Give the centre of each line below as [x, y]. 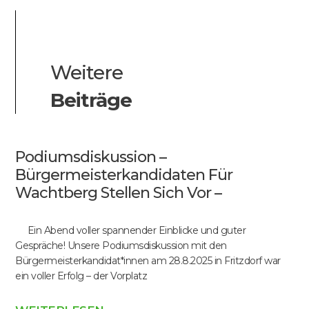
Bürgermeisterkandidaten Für [124, 175]
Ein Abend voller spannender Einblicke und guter [131, 230]
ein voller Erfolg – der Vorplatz [81, 276]
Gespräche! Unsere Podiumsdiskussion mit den [121, 246]
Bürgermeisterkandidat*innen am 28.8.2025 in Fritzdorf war [148, 261]
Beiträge [91, 100]
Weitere [87, 72]
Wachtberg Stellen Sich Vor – [119, 193]
